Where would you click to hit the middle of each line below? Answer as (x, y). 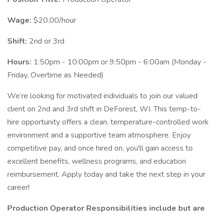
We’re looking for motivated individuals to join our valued (102, 96)
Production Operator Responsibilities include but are (106, 208)
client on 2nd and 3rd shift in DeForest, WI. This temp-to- (104, 109)
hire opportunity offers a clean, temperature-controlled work (108, 122)
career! (18, 187)
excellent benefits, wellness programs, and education (97, 161)
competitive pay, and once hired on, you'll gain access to (100, 148)
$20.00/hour (55, 20)
